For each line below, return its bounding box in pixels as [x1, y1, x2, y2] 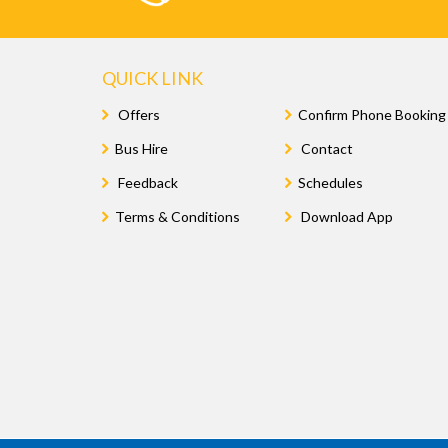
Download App [298, 207, 394, 225]
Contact [298, 139, 354, 157]
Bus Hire [115, 139, 168, 157]
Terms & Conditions [115, 207, 240, 225]
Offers [115, 105, 160, 123]
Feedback [115, 173, 178, 191]
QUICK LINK [102, 66, 203, 89]
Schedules [298, 173, 364, 191]
